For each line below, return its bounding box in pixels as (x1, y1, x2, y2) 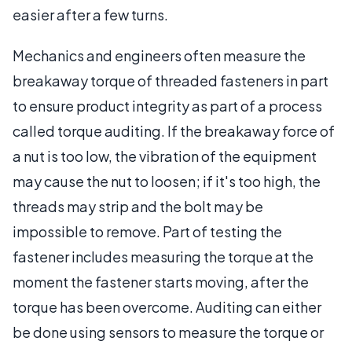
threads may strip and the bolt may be (13, 196, 263, 215)
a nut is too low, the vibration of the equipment (13, 146, 317, 165)
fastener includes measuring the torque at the (13, 247, 313, 266)
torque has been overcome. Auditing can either (13, 297, 321, 316)
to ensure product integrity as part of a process (13, 96, 322, 115)
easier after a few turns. (13, 5, 168, 24)
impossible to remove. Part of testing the (13, 222, 282, 240)
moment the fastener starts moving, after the (13, 272, 309, 291)
